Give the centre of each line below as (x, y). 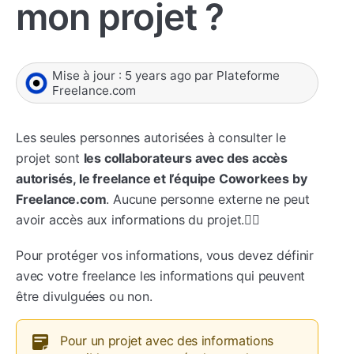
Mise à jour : (88, 75)
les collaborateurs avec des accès (186, 158)
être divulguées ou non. (84, 296)
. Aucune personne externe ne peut (208, 199)
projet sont (50, 158)
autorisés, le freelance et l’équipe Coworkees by (162, 178)
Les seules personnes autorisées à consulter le (151, 137)
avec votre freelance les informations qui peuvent (161, 275)
